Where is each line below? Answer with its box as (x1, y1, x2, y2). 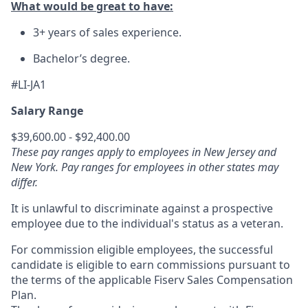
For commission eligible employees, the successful (11, 242, 273, 257)
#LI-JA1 (11, 77, 46, 92)
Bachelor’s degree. (33, 51, 130, 66)
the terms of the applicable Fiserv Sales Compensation (11, 272, 293, 287)
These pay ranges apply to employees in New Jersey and (11, 144, 276, 159)
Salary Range (11, 103, 83, 118)
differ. (11, 175, 38, 190)
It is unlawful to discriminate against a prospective (11, 201, 273, 216)
